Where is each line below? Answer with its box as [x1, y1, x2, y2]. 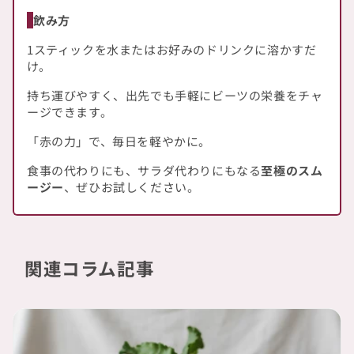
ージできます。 [27, 103, 113, 120]
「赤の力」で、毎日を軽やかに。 [27, 132, 211, 149]
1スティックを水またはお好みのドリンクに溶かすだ [27, 40, 317, 58]
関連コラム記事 [24, 254, 155, 281]
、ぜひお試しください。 [63, 178, 200, 195]
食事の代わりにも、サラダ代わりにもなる [27, 161, 262, 179]
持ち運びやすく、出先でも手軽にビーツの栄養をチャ [27, 86, 323, 104]
